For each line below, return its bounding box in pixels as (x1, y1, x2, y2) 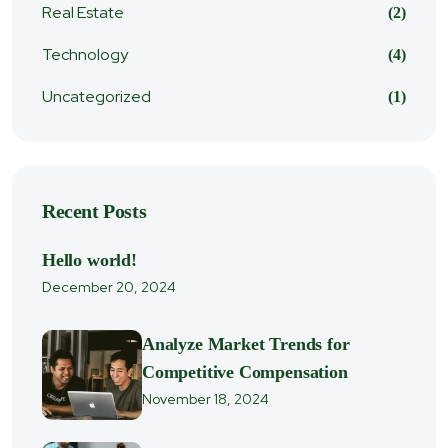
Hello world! (42, 250, 137, 270)
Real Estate (42, 2, 124, 23)
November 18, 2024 (142, 390, 269, 408)
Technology (42, 44, 128, 65)
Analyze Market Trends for (142, 334, 350, 354)
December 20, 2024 (42, 278, 176, 296)
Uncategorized (42, 86, 151, 107)
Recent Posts (42, 200, 147, 222)
